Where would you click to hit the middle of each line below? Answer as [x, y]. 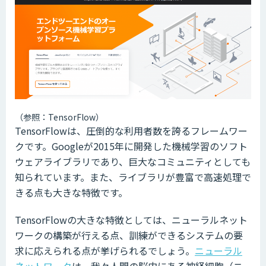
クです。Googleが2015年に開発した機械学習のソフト [131, 146]
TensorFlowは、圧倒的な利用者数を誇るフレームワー [131, 131]
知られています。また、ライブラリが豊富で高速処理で [133, 177]
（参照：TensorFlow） [59, 117]
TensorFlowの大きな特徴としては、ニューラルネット [131, 220]
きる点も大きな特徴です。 [71, 193]
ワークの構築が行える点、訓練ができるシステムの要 [129, 235]
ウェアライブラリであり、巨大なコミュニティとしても [133, 162]
